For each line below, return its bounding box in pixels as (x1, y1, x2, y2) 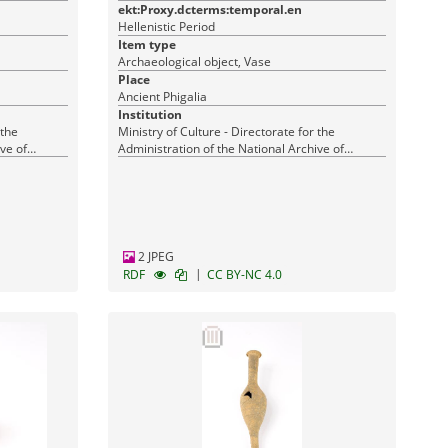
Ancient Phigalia (118, 88, 208, 105)
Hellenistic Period (118, 18, 216, 35)
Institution (118, 106, 183, 123)
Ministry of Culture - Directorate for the (118, 123, 336, 140)
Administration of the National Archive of (118, 140, 345, 157)
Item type (118, 36, 177, 53)
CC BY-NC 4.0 (207, 266, 283, 283)
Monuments (118, 157, 186, 174)
